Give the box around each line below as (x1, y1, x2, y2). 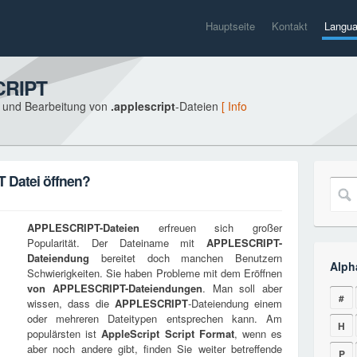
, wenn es (233, 326, 283, 341)
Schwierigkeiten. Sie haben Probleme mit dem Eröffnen (27, 265, 282, 280)
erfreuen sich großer (139, 220, 282, 235)
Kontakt (272, 18, 308, 33)
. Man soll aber (202, 280, 282, 296)
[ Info (222, 98, 247, 114)
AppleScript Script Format (101, 326, 234, 341)
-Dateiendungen (124, 280, 202, 296)
